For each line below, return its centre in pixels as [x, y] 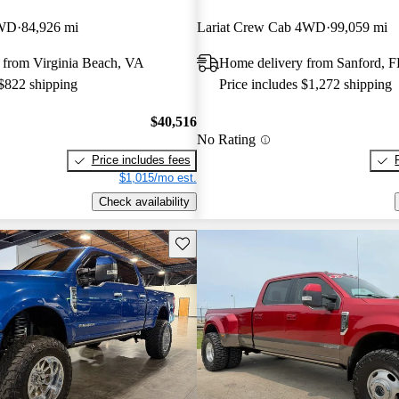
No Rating [226, 140]
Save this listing [216, 242]
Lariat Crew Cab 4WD [261, 27]
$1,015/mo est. [158, 178]
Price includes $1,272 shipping [305, 84]
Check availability [144, 202]
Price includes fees [141, 160]
